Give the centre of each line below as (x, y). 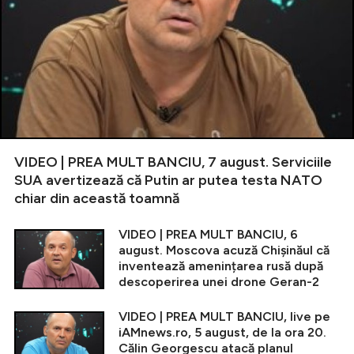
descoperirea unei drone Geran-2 (219, 281)
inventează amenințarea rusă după (221, 265)
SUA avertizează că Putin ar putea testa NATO (168, 180)
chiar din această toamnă (97, 198)
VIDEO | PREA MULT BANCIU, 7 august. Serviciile (173, 162)
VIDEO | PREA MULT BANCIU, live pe (224, 316)
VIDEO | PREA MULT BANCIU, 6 (208, 234)
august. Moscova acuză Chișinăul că (224, 250)
